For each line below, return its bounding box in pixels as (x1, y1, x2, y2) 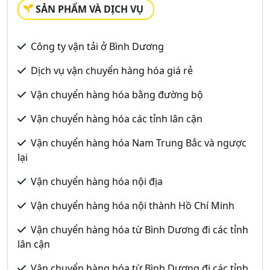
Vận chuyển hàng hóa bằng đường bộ (31, 87, 203, 101)
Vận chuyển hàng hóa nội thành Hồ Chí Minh (31, 198, 234, 212)
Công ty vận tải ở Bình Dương (31, 39, 164, 53)
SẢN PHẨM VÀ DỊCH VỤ (36, 2, 143, 16)
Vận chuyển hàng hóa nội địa (31, 174, 163, 188)
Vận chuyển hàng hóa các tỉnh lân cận (31, 111, 202, 125)
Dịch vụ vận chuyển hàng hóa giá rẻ (31, 63, 193, 77)
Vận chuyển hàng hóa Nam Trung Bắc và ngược (31, 136, 246, 149)
